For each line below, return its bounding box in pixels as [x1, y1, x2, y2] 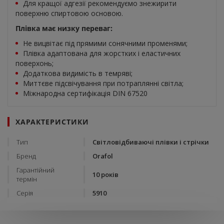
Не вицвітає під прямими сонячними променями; [23, 38, 187, 48]
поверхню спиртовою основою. [15, 8, 123, 18]
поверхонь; [15, 58, 53, 68]
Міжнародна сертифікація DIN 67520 [23, 88, 147, 98]
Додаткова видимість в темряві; [23, 68, 132, 78]
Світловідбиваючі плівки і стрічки [92, 137, 209, 146]
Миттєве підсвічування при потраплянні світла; [23, 78, 183, 88]
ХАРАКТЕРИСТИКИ [15, 116, 89, 126]
